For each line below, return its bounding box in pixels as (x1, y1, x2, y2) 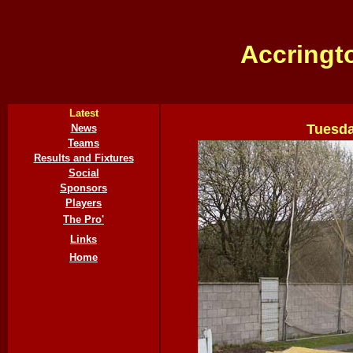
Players (65, 197, 102, 209)
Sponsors (60, 182, 107, 194)
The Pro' (63, 214, 104, 225)
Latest (69, 107, 98, 119)
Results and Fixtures (33, 152, 134, 164)
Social (68, 167, 99, 179)
